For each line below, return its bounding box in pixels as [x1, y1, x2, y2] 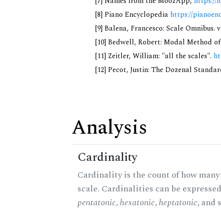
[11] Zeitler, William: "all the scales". [95, 51, 214, 62]
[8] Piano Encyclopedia [95, 9, 170, 21]
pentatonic [77, 196, 116, 210]
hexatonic [120, 196, 155, 210]
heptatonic [159, 196, 197, 210]
